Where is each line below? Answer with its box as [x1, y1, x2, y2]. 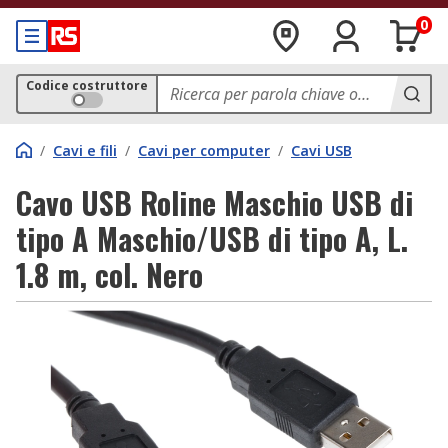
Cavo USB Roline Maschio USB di [16, 180, 413, 225]
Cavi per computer [138, 141, 270, 160]
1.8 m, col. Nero [16, 252, 203, 297]
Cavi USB [291, 141, 352, 160]
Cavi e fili [53, 141, 117, 160]
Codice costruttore [26, 77, 148, 94]
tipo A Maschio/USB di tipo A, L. [16, 216, 408, 261]
